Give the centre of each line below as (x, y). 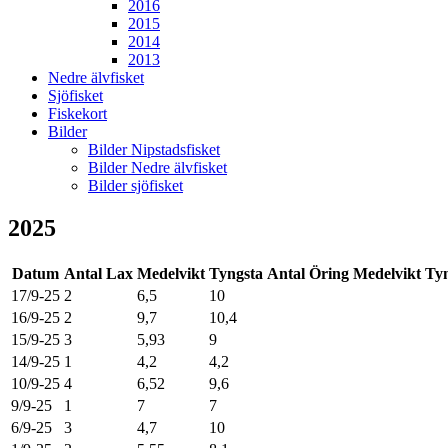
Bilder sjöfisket (135, 185)
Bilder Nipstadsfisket (154, 149)
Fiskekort (77, 113)
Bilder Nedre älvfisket (157, 167)
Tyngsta (236, 273)
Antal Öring (308, 273)
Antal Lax (98, 273)
